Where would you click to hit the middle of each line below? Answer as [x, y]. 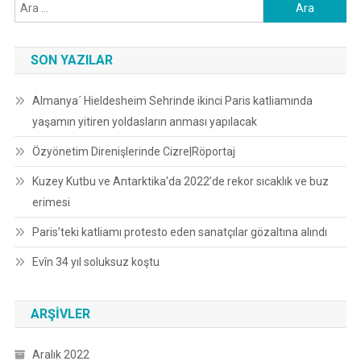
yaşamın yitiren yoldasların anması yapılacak [144, 122]
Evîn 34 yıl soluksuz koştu [95, 262]
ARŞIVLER [60, 314]
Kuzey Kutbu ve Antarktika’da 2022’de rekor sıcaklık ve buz [180, 182]
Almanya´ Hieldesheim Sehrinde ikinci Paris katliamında [172, 101]
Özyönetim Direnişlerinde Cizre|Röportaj [133, 152]
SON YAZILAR [71, 60]
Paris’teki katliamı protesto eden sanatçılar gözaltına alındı [179, 232]
